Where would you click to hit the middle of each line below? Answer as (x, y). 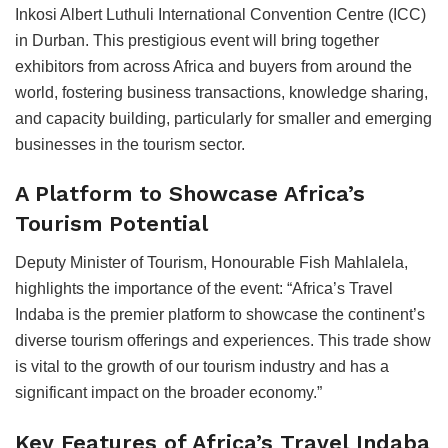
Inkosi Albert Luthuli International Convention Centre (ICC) (220, 14)
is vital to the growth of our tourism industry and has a (202, 366)
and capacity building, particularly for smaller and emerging (223, 118)
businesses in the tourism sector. (130, 144)
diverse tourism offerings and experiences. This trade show (223, 340)
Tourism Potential (111, 224)
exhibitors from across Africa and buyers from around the (213, 66)
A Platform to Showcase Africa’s (190, 194)
